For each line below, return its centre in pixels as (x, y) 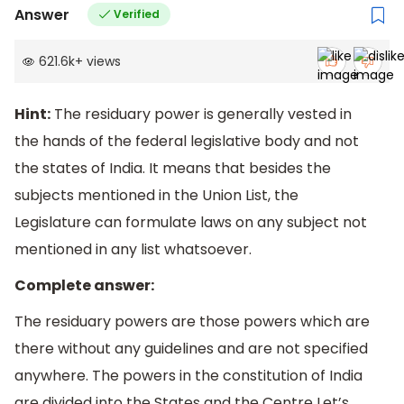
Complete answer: (84, 286)
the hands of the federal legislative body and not (187, 142)
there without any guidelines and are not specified (191, 348)
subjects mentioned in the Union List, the (156, 196)
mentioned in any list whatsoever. (133, 250)
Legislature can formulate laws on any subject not (191, 223)
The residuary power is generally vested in (201, 115)
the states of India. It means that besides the (173, 169)
